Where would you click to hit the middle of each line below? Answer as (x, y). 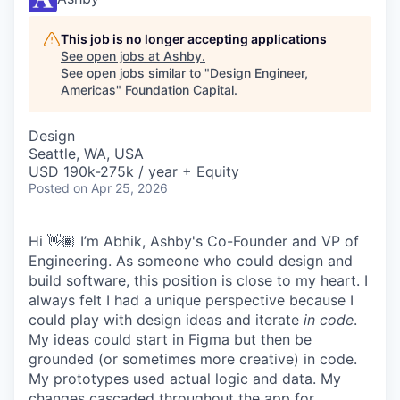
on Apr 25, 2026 (121, 188)
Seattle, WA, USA (86, 154)
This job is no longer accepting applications (194, 39)
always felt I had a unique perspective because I (191, 300)
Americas (88, 90)
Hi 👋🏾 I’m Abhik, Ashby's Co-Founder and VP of (194, 241)
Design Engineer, (259, 73)
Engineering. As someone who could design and (191, 261)
